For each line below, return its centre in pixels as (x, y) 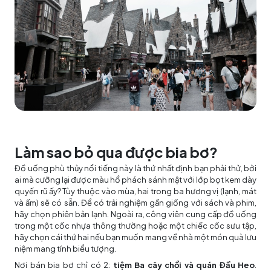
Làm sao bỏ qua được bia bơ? (116, 152)
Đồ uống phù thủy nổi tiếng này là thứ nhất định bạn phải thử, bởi (135, 168)
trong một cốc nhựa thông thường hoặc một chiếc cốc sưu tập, (135, 226)
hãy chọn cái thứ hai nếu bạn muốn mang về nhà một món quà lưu (135, 237)
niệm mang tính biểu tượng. (65, 249)
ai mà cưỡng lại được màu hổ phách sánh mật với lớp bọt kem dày (135, 180)
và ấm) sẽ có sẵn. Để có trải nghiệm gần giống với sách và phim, (135, 203)
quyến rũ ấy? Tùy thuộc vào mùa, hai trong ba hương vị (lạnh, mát (135, 191)
